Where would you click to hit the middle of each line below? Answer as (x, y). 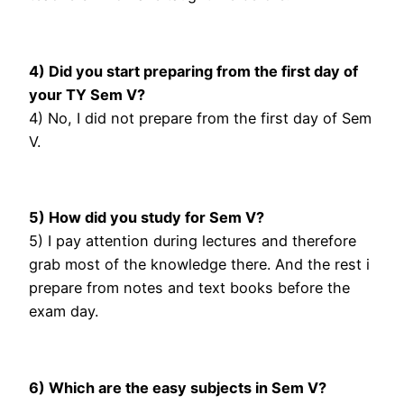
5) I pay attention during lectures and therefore (193, 241)
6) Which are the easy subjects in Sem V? (178, 387)
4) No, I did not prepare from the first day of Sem (200, 118)
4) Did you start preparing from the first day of (193, 71)
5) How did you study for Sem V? (147, 218)
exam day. (64, 312)
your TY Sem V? (87, 94)
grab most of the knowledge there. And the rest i (199, 265)
